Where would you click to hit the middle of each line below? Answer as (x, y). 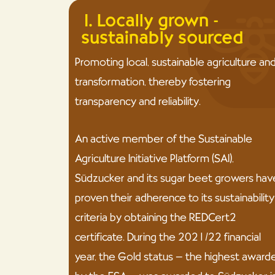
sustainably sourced (162, 37)
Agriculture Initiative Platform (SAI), (154, 158)
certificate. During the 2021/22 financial (168, 237)
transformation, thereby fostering (153, 82)
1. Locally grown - (150, 20)
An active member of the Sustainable (164, 139)
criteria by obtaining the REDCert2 (156, 217)
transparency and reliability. (138, 101)
